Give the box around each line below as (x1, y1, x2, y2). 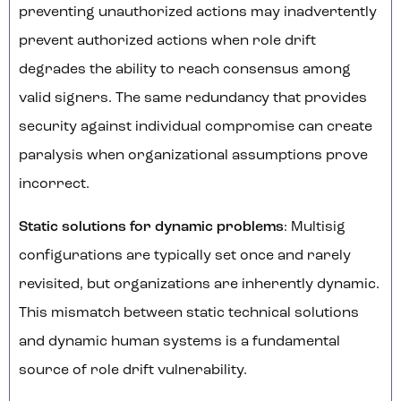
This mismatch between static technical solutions (19, 306, 359, 321)
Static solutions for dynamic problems (19, 220, 284, 235)
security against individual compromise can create (19, 120, 372, 135)
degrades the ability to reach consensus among (19, 63, 351, 78)
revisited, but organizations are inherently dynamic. (19, 277, 380, 293)
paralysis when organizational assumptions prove (19, 149, 368, 164)
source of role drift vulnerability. (19, 363, 247, 379)
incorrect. (19, 177, 90, 192)
